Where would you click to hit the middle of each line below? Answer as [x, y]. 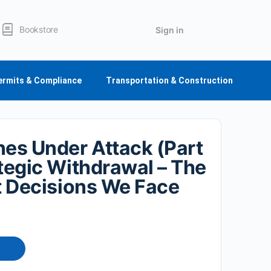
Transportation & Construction [169, 80]
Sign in [170, 30]
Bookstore [39, 29]
